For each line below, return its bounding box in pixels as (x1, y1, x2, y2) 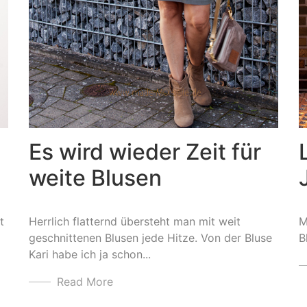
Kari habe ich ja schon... (28, 247, 151, 262)
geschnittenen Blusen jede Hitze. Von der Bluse (28, 231, 272, 245)
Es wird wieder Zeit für (28, 138, 261, 166)
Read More (56, 275, 113, 289)
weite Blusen (28, 164, 162, 192)
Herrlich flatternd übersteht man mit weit (28, 214, 241, 229)
